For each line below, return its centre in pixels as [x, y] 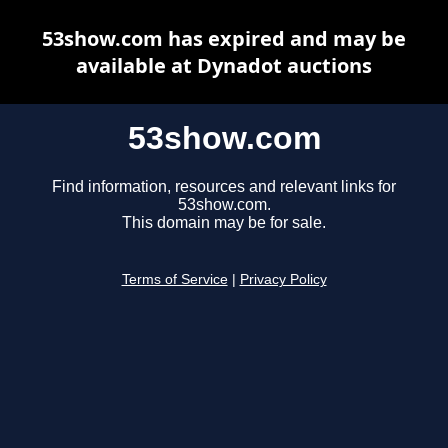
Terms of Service [174, 280]
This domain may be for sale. [224, 223]
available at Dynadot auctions [224, 65]
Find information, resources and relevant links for [224, 187]
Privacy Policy [283, 280]
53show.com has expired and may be [224, 38]
